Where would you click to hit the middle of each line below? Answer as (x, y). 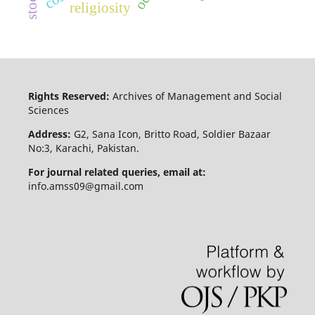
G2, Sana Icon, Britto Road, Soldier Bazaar (171, 134)
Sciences (48, 110)
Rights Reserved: (70, 96)
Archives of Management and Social (197, 96)
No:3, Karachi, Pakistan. (83, 148)
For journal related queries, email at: (118, 172)
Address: (49, 134)
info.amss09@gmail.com (85, 186)
